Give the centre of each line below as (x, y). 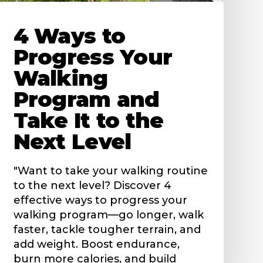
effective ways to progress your (100, 200)
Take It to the (88, 120)
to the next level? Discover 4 (92, 185)
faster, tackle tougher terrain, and (107, 229)
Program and (86, 99)
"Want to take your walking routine (110, 171)
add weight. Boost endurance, (96, 244)
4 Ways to (69, 36)
